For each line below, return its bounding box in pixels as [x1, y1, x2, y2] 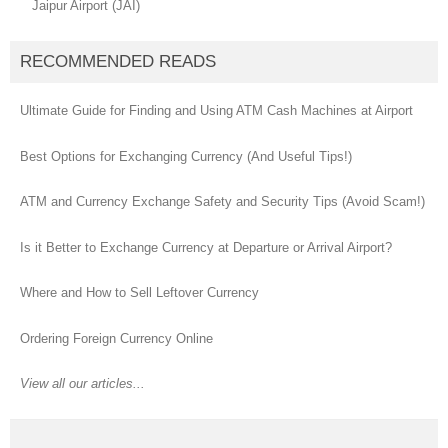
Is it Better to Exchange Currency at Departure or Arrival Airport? [20, 239, 392, 255]
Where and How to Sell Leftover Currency [20, 285, 259, 301]
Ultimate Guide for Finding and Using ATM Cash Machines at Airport [20, 103, 413, 119]
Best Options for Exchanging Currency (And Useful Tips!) [20, 148, 352, 164]
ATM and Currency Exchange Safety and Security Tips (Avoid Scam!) [20, 194, 425, 210]
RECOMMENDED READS [20, 52, 216, 72]
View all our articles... [20, 376, 145, 392]
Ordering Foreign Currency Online [20, 330, 213, 346]
